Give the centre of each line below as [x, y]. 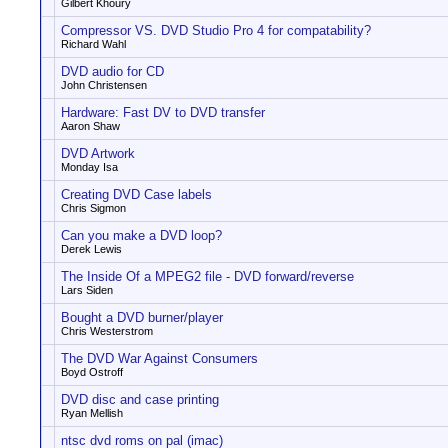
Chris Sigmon [93, 208]
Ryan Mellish [92, 413]
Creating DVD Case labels [136, 194]
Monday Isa [89, 167]
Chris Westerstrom [107, 331]
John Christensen [104, 85]
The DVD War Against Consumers [159, 358]
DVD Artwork [98, 153]
